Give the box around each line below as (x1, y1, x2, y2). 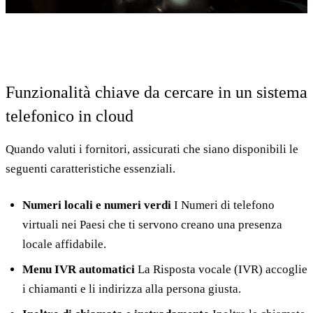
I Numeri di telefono (171, 198, 275, 212)
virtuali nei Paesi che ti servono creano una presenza (22, 218, 282, 232)
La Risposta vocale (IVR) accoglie (135, 263, 307, 277)
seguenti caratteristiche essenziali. (6, 162, 175, 176)
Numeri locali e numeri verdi (22, 198, 171, 212)
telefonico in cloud (6, 107, 133, 126)
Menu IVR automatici (22, 263, 135, 277)
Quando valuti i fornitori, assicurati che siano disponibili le (6, 143, 298, 156)
